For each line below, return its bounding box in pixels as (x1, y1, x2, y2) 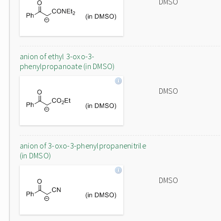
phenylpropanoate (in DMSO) (20, 61, 115, 71)
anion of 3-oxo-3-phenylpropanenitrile (20, 141, 146, 150)
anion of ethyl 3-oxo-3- (20, 51, 95, 61)
